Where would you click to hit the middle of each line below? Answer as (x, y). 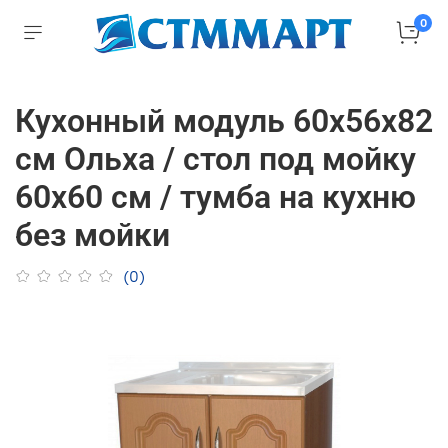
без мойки (92, 234)
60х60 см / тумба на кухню (215, 196)
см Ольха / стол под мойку (215, 158)
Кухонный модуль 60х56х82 (224, 120)
